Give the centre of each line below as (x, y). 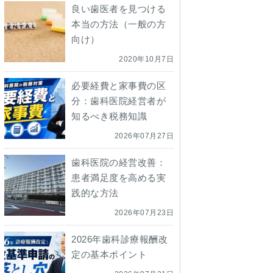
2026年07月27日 (144, 136)
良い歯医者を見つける (119, 9)
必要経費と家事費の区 (119, 86)
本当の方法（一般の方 (119, 24)
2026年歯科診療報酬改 (119, 239)
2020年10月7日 (146, 59)
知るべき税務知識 (109, 116)
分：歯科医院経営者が (119, 101)
